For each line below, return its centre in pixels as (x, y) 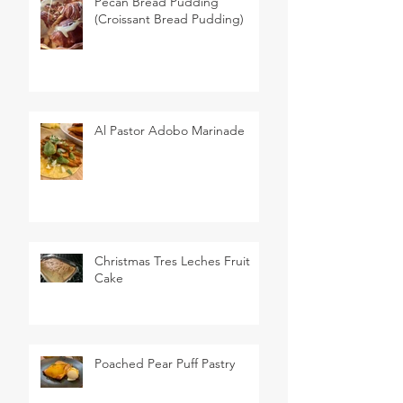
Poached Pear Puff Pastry (165, 364)
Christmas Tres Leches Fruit (172, 261)
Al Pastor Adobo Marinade (170, 131)
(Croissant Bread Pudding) (169, 19)
